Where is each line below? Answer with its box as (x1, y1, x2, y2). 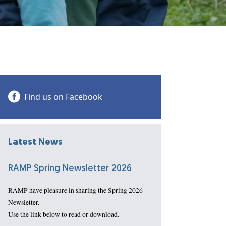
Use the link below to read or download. (8, 210, 119, 219)
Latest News (8, 138, 63, 148)
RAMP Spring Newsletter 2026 (8, 164, 132, 174)
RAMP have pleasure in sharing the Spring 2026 (8, 186, 143, 195)
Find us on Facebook (24, 91, 102, 103)
